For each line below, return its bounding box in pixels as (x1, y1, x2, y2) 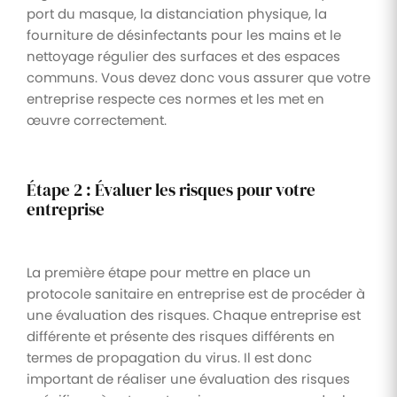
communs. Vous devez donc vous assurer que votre (27, 67, 370, 87)
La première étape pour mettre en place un (27, 262, 311, 282)
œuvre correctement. (27, 110, 167, 129)
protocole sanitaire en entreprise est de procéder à (27, 284, 365, 303)
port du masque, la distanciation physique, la (27, 4, 327, 23)
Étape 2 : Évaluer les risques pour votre (27, 178, 315, 201)
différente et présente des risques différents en (27, 326, 335, 346)
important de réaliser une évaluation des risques (27, 369, 350, 388)
